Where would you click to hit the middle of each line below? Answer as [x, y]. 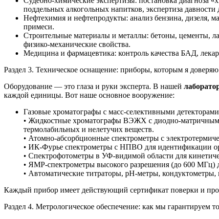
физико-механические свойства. [77, 44]
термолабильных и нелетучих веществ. [89, 129]
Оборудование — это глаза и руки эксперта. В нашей [94, 86]
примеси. [39, 26]
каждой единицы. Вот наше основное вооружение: [89, 95]
